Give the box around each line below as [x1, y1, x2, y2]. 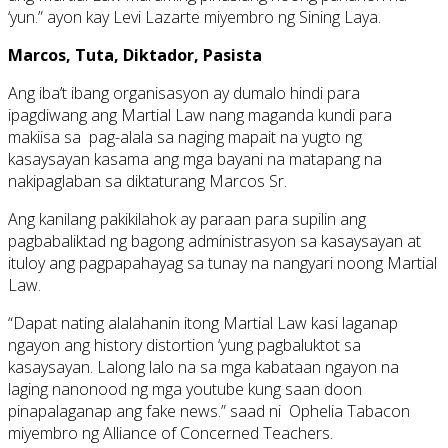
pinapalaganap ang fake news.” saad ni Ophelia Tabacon [8, 400, 410, 423]
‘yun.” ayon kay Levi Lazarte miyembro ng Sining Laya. [8, 6, 381, 29]
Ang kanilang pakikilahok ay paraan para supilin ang [8, 208, 366, 231]
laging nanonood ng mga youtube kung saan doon [8, 378, 362, 401]
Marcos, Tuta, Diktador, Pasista [8, 44, 262, 67]
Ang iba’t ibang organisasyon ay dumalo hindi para [8, 82, 360, 105]
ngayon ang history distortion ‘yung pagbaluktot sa [8, 334, 361, 357]
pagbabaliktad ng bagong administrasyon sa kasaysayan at [8, 230, 421, 253]
